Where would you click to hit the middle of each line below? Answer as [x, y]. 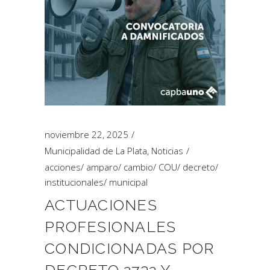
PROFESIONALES [111, 227]
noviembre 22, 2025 [86, 134]
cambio [138, 167]
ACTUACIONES [101, 205]
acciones [63, 167]
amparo [102, 167]
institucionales [74, 182]
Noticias [167, 151]
